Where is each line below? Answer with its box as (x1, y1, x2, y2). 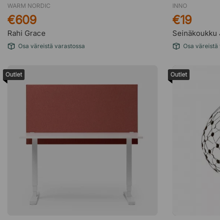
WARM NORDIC (7, 2, 51, 9)
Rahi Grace (7, 28, 46, 38)
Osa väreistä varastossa (18, 42, 85, 50)
